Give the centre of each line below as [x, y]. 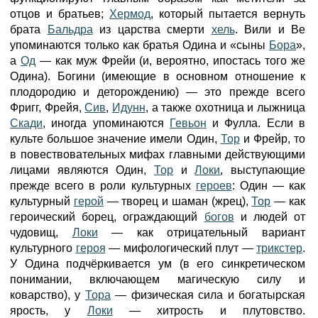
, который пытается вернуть [228, 14]
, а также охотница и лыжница [225, 108]
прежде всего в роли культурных [103, 186]
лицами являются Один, [82, 170]
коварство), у [48, 295]
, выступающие [263, 170]
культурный [42, 201]
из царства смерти [152, 29]
